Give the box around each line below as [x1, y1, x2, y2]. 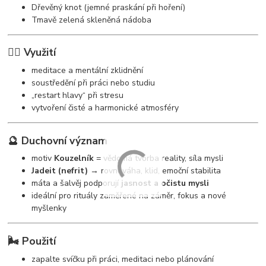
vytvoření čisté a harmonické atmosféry [31, 102, 179, 114]
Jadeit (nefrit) [31, 165, 88, 177]
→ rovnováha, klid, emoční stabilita [88, 165, 221, 177]
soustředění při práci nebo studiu [31, 77, 156, 89]
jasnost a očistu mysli [121, 178, 210, 189]
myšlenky [31, 202, 67, 214]
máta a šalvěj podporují [31, 178, 122, 189]
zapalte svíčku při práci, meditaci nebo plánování [31, 253, 214, 265]
